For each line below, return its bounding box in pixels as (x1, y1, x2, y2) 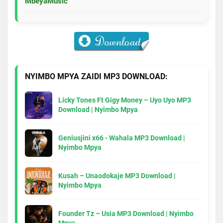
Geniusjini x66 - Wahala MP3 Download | (58, 134, 185, 142)
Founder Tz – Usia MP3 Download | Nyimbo (58, 210, 194, 218)
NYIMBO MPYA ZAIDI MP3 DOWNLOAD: (25, 71, 168, 81)
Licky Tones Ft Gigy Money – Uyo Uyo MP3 (58, 96, 191, 105)
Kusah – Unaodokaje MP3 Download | (58, 172, 176, 180)
